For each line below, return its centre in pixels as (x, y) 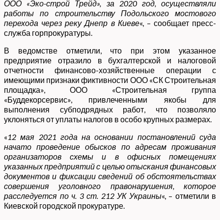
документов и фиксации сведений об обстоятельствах (110, 176)
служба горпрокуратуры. (48, 32)
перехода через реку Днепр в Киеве (72, 23)
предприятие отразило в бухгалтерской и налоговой (110, 60)
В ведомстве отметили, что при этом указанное (110, 50)
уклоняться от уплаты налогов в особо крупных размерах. (108, 119)
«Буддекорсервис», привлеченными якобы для (110, 99)
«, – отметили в (189, 195)
